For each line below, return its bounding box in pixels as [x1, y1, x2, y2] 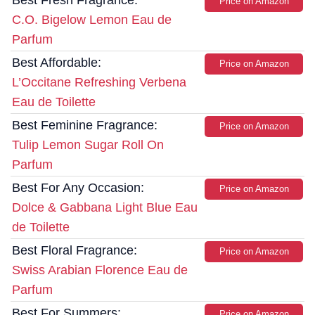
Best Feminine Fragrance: [12, 118, 157, 133]
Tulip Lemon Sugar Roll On [12, 138, 164, 153]
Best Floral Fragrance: [12, 243, 137, 258]
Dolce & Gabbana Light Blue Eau [12, 200, 198, 215]
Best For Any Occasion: [12, 181, 144, 195]
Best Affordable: [12, 56, 101, 70]
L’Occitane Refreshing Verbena [12, 75, 186, 90]
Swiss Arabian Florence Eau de [12, 263, 188, 278]
